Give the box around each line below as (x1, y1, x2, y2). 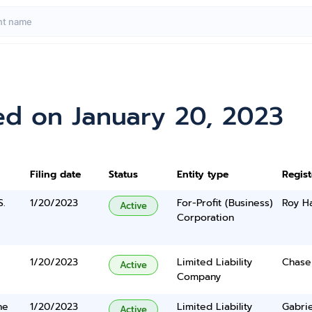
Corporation (176, 210, 234, 225)
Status (109, 167, 139, 182)
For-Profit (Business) (176, 196, 273, 210)
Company (176, 270, 221, 284)
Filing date (30, 167, 81, 182)
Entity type (176, 167, 228, 182)
